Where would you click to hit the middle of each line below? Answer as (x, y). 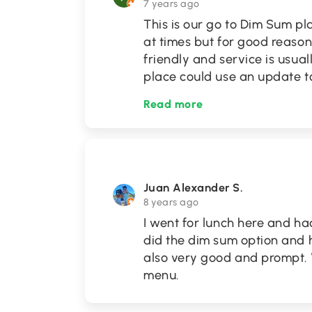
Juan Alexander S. (194, 188)
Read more (173, 104)
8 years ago (171, 202)
